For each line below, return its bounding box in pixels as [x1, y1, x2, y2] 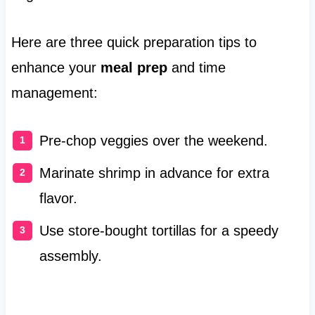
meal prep [100, 59, 167, 75]
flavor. [39, 190, 77, 206]
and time [167, 59, 226, 75]
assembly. [39, 247, 102, 264]
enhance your [11, 59, 101, 75]
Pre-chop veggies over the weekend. [39, 132, 268, 148]
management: [11, 84, 98, 101]
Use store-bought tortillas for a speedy [39, 222, 278, 238]
